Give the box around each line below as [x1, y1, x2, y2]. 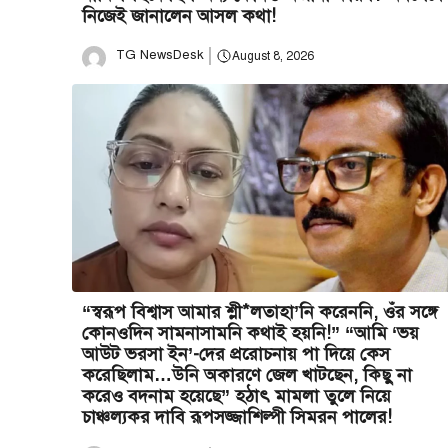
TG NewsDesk [116, 47, 204, 64]
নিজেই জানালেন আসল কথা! [82, 5, 276, 28]
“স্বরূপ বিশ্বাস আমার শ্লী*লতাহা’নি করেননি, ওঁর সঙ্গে [82, 300, 438, 323]
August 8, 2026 [231, 48, 314, 63]
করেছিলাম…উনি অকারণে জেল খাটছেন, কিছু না [82, 363, 412, 386]
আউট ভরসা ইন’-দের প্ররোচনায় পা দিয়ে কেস [82, 342, 390, 365]
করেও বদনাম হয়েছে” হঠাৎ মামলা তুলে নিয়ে [82, 384, 391, 407]
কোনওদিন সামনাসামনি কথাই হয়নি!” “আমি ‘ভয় [82, 321, 419, 344]
